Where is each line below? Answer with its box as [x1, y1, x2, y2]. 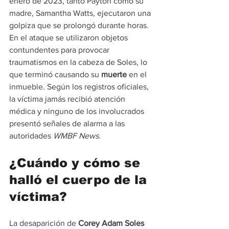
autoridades [9, 131, 53, 140]
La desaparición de [9, 218, 78, 227]
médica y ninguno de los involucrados [9, 106, 146, 116]
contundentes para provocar [9, 45, 111, 54]
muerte [101, 70, 127, 79]
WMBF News [53, 131, 99, 140]
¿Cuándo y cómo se [9, 155, 144, 170]
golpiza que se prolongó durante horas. [9, 20, 151, 30]
